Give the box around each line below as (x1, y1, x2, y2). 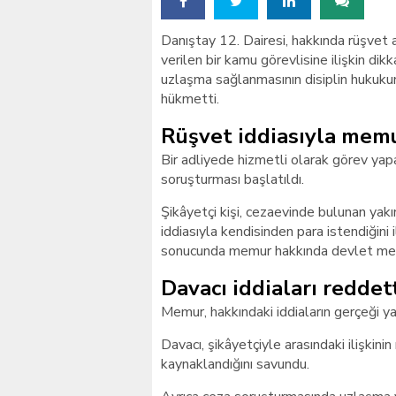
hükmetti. (161, 89, 219, 109)
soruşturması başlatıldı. (161, 170, 304, 189)
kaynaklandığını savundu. (161, 354, 309, 374)
